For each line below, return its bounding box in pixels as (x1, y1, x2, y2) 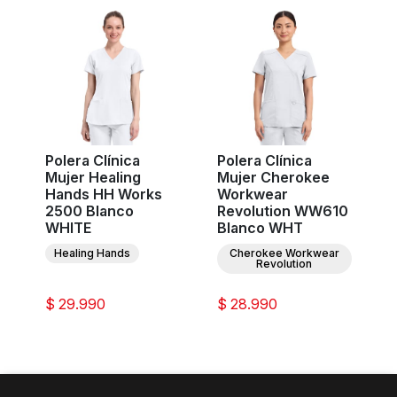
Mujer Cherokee (216, 168, 330, 187)
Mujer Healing (44, 168, 141, 187)
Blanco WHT (216, 219, 303, 237)
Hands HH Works (44, 185, 162, 204)
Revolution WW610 (216, 202, 348, 221)
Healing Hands (53, 246, 130, 261)
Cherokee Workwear (229, 246, 339, 261)
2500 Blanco (44, 202, 134, 221)
